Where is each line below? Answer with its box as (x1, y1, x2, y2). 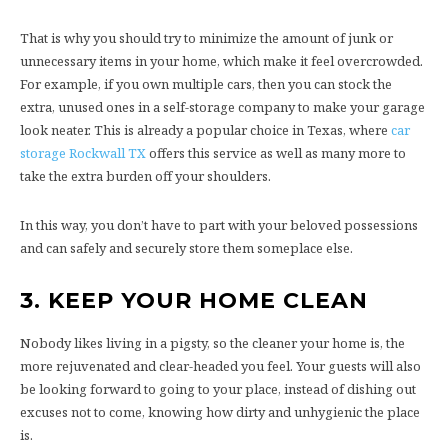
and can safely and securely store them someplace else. (20, 238, 353, 257)
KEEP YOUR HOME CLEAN (48, 286, 368, 314)
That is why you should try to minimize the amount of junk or (20, 28, 393, 47)
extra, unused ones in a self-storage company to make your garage (20, 97, 425, 116)
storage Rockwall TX (20, 143, 146, 162)
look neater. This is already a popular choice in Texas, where (20, 120, 391, 139)
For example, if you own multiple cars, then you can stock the (20, 74, 392, 93)
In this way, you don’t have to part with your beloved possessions (20, 215, 418, 234)
